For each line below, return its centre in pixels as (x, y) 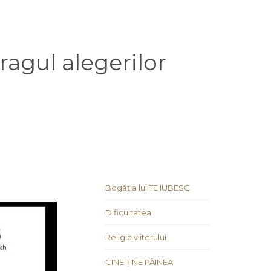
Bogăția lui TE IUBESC (148, 188)
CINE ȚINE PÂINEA (139, 262)
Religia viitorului (136, 237)
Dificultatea (128, 213)
